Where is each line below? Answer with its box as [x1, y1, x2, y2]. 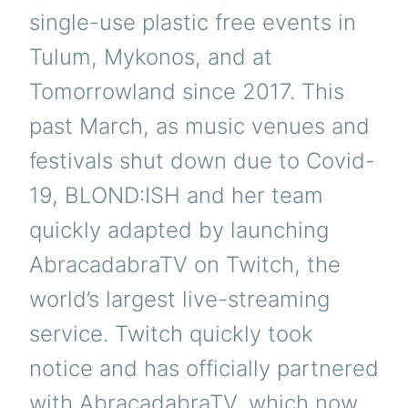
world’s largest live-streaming [29, 286, 330, 312]
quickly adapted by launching [29, 217, 329, 243]
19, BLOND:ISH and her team [29, 182, 323, 209]
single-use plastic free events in [29, 9, 356, 36]
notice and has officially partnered [29, 355, 379, 382]
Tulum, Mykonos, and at [29, 44, 272, 70]
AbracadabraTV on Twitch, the [29, 251, 341, 278]
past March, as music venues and [29, 113, 370, 139]
